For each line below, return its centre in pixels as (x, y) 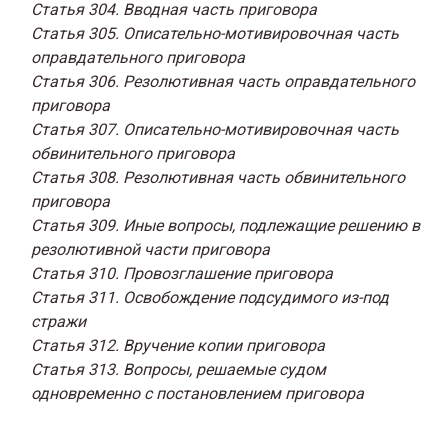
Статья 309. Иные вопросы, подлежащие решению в (225, 225)
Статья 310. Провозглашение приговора (182, 273)
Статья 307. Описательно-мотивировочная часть (215, 129)
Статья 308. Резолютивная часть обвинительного (218, 177)
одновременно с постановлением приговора (197, 393)
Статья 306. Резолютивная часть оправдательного (223, 81)
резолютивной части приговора (150, 249)
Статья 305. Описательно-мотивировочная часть (215, 33)
